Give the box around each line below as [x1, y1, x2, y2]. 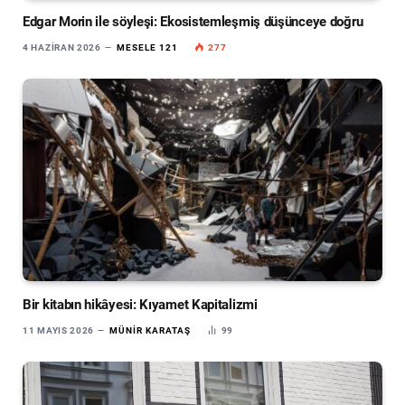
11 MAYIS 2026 [23, 325, 95, 336]
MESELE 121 [116, 42, 178, 53]
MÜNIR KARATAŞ [108, 325, 191, 336]
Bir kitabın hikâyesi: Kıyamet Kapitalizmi [23, 297, 258, 314]
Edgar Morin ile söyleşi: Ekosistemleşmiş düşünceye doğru [23, 14, 363, 31]
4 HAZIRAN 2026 [23, 42, 101, 53]
